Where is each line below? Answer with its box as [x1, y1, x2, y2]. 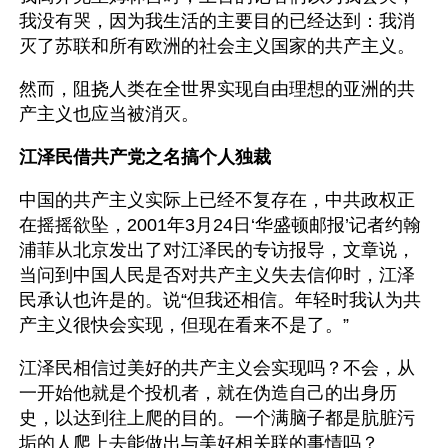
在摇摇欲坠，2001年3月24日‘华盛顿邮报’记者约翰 [19, 215, 421, 235]
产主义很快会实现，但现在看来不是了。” [19, 315, 349, 335]
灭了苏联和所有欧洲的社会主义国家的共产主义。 [19, 36, 415, 56]
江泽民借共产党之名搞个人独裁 [19, 147, 271, 167]
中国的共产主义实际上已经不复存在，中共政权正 [19, 190, 415, 210]
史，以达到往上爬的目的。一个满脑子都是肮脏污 [19, 408, 415, 428]
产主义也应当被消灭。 [19, 104, 204, 124]
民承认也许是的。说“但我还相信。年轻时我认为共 [19, 290, 421, 310]
